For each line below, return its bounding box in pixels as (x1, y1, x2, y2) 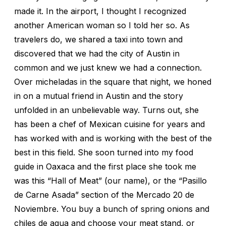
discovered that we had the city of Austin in (14, 48, 180, 59)
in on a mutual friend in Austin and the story (14, 90, 183, 101)
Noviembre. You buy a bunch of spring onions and (14, 203, 209, 214)
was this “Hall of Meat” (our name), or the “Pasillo (14, 175, 207, 186)
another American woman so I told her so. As (14, 20, 190, 30)
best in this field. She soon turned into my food (14, 147, 193, 157)
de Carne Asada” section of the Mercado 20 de (14, 189, 194, 200)
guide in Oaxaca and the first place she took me (14, 161, 196, 172)
